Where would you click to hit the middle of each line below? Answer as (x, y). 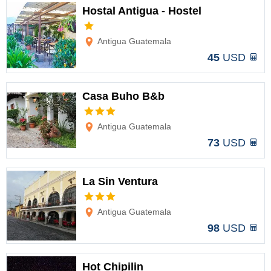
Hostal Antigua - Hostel (142, 11)
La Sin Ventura (120, 181)
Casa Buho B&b (123, 96)
